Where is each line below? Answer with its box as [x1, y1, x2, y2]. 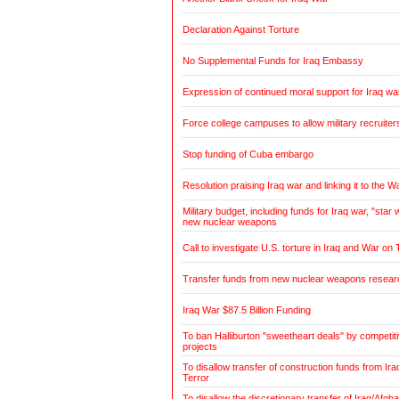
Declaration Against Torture [182, 24, 299, 36]
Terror [182, 372, 209, 384]
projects [182, 341, 217, 353]
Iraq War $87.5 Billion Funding [182, 305, 311, 316]
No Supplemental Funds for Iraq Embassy [182, 55, 363, 67]
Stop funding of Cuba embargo [182, 149, 313, 160]
